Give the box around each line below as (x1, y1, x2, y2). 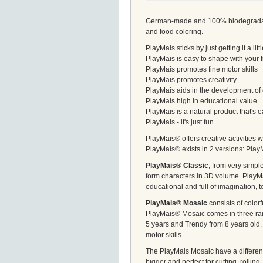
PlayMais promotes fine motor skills (146, 65, 258, 73)
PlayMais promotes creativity (146, 76, 237, 84)
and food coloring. (146, 28, 203, 36)
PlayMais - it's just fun (146, 118, 214, 126)
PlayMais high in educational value (146, 97, 257, 105)
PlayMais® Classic (146, 161, 208, 170)
